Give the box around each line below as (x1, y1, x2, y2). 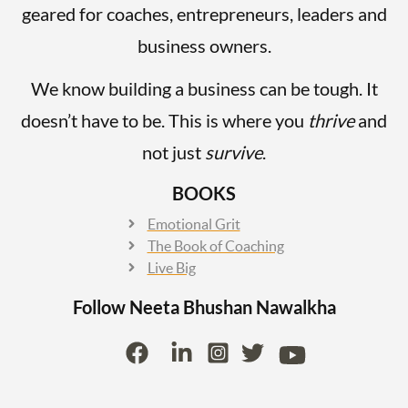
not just (142, 141, 205, 163)
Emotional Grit (147, 216, 240, 232)
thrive (308, 109, 358, 131)
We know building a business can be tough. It (30, 77, 378, 99)
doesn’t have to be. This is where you (21, 109, 308, 131)
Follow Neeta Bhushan (72, 296, 256, 318)
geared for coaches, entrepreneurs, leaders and (21, 3, 387, 25)
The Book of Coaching (147, 238, 284, 254)
